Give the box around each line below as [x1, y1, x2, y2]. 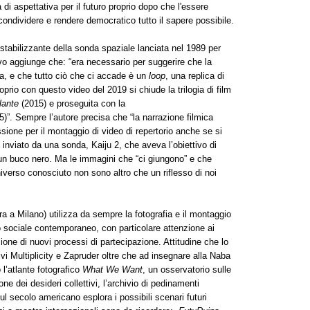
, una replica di [165, 70, 224, 81]
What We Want [82, 264, 143, 275]
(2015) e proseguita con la [19, 98, 125, 109]
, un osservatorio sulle [143, 264, 231, 275]
